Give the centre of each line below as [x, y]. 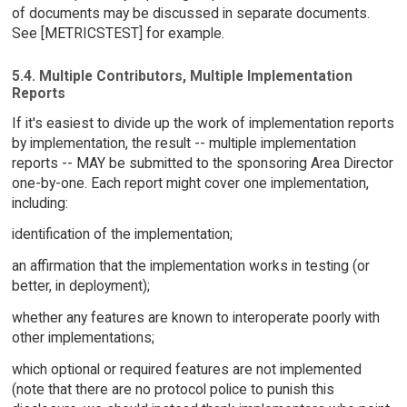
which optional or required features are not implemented [186, 369]
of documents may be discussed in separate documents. [190, 13]
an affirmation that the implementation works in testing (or [190, 266]
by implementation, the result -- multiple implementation [184, 143]
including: [40, 203]
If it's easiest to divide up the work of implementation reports [203, 123]
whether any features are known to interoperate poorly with [195, 317]
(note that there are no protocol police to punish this [173, 389]
